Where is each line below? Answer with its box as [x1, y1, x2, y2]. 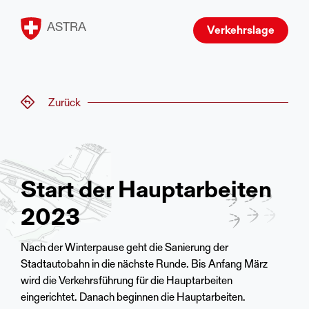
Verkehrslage [207, 26, 275, 37]
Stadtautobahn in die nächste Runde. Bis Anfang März [21, 259, 268, 270]
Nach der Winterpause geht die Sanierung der [21, 243, 228, 254]
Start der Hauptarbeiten [21, 180, 272, 203]
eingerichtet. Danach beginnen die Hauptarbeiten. [21, 292, 246, 303]
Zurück [48, 97, 81, 109]
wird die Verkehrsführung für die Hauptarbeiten [21, 276, 232, 287]
